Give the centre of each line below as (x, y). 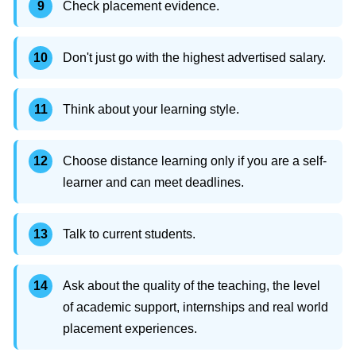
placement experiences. (130, 329)
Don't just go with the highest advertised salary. (194, 58)
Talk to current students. (129, 234)
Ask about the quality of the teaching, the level (192, 286)
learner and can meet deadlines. (153, 183)
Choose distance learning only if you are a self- (195, 161)
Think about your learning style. (151, 110)
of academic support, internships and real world (195, 308)
